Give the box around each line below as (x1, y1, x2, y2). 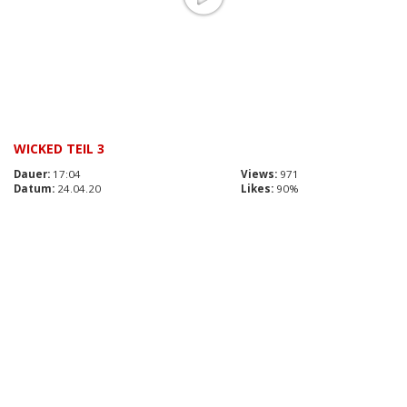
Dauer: (14, 166, 50, 181)
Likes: (241, 181, 273, 195)
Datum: (14, 181, 55, 195)
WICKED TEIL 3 (14, 139, 104, 157)
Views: (241, 166, 277, 181)
